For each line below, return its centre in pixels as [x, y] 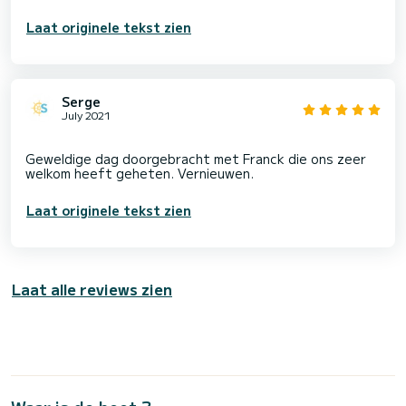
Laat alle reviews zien [92, 289]
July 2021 [86, 114]
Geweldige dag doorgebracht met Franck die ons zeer [196, 158]
